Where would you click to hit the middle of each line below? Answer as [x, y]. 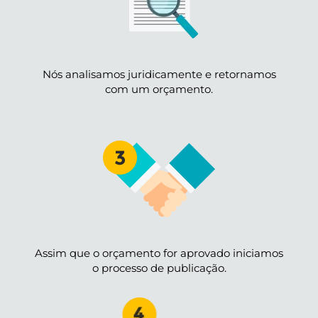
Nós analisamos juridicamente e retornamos [159, 74]
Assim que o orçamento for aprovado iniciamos [159, 253]
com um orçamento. [159, 89]
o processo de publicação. [159, 268]
